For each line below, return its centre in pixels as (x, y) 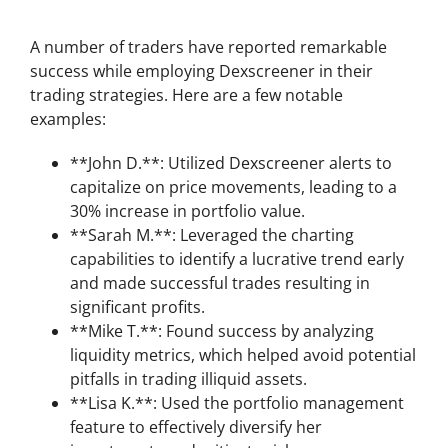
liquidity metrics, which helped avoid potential (243, 355)
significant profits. (137, 307)
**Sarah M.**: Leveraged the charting (212, 235)
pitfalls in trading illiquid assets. (188, 379)
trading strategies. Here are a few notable (186, 95)
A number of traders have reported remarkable (208, 47)
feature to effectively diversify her (196, 427)
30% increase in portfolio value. (187, 211)
